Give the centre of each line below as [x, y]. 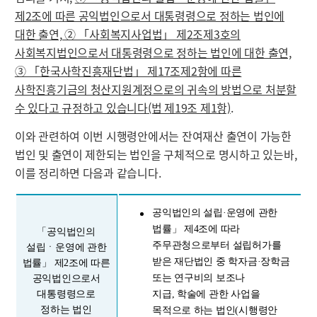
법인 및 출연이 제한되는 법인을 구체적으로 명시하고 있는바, [156, 155]
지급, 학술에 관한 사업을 [206, 294]
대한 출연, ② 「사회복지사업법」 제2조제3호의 [128, 34]
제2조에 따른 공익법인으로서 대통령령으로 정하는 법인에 [150, 15]
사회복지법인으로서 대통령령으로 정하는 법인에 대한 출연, [153, 52]
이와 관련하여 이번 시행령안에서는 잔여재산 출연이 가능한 [153, 136]
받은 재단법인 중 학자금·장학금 [221, 262]
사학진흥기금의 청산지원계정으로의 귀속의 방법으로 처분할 [156, 89]
